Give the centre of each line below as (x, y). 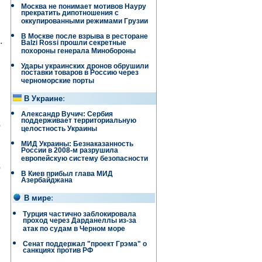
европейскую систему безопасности (85, 160)
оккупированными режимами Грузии (85, 23)
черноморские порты (58, 82)
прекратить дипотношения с (70, 14)
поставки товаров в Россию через (80, 74)
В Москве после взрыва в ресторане (85, 36)
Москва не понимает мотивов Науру (84, 6)
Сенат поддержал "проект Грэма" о (85, 244)
